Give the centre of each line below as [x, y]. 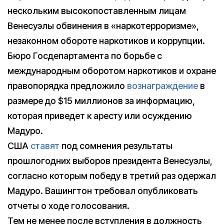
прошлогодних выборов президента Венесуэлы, [110, 161]
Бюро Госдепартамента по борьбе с [85, 56]
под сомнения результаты [116, 146]
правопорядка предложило [67, 86]
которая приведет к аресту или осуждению [100, 116]
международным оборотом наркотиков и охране [112, 71]
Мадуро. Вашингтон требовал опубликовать [103, 191]
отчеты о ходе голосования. [68, 206]
